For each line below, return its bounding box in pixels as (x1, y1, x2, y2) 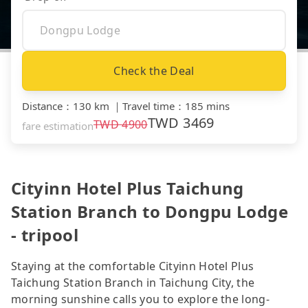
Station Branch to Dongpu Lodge (11, 199, 289, 223)
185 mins (185, 98, 230, 113)
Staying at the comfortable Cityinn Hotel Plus (11, 258, 254, 274)
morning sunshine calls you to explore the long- (11, 291, 270, 307)
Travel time (122, 98, 175, 113)
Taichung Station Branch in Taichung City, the (11, 274, 255, 290)
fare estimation (22, 118, 93, 133)
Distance (22, 98, 63, 113)
